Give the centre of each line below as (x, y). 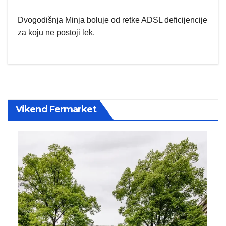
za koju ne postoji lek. (56, 33)
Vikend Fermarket (56, 110)
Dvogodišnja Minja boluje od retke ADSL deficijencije (112, 20)
